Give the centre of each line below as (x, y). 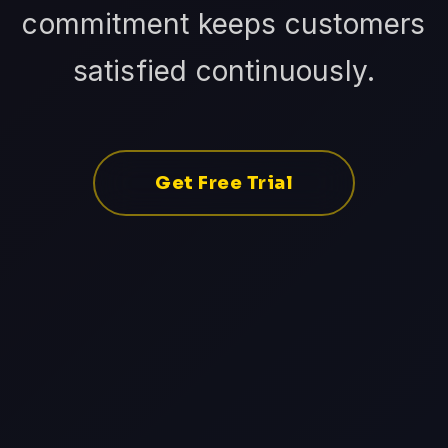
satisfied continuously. (224, 70)
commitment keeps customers (224, 23)
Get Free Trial (224, 182)
